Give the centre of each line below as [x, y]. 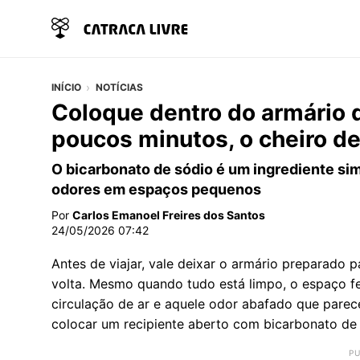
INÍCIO [67, 87]
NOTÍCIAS [119, 87]
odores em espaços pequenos [156, 189]
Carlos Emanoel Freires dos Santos [169, 215]
